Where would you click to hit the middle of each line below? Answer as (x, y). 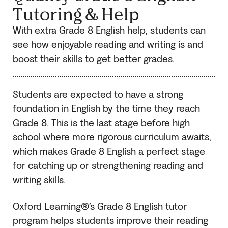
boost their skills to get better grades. (94, 59)
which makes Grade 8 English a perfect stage (109, 152)
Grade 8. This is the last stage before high (101, 123)
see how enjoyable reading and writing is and (108, 45)
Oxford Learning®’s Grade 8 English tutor (100, 207)
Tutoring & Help (76, 13)
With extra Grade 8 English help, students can (109, 30)
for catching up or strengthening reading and (108, 166)
